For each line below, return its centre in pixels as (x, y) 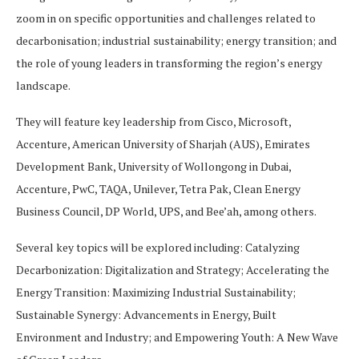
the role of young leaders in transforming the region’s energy (169, 63)
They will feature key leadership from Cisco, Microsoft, (153, 121)
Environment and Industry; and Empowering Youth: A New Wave (177, 337)
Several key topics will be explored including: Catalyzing (158, 247)
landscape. (43, 85)
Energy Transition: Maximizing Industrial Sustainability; (156, 292)
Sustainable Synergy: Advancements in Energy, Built (146, 315)
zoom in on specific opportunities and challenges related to (166, 18)
